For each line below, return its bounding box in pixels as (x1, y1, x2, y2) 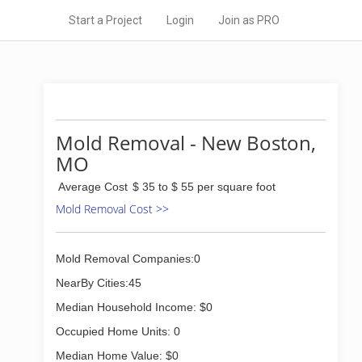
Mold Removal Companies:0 (56, 252, 200, 265)
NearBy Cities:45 (56, 276, 141, 289)
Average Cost (58, 180, 128, 193)
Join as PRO (218, 14, 280, 27)
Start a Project (69, 14, 142, 27)
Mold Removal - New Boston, (56, 129, 316, 156)
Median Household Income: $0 (56, 301, 213, 314)
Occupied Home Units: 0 (56, 325, 180, 338)
